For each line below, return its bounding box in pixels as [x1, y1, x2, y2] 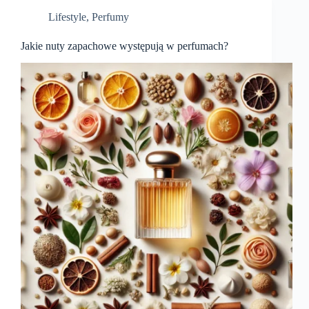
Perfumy [92, 11, 129, 23]
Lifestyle [48, 11, 86, 23]
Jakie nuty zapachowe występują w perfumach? [21, 40, 228, 52]
